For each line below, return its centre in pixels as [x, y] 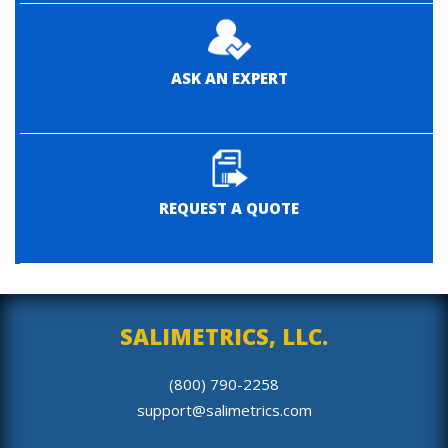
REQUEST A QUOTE [229, 207]
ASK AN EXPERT [229, 77]
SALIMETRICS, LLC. [224, 335]
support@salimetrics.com [224, 409]
